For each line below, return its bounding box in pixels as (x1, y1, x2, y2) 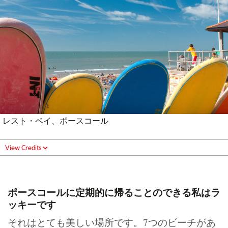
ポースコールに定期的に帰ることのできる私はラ (8, 185, 220, 199)
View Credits (5, 143, 41, 152)
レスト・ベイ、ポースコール (3, 116, 108, 125)
